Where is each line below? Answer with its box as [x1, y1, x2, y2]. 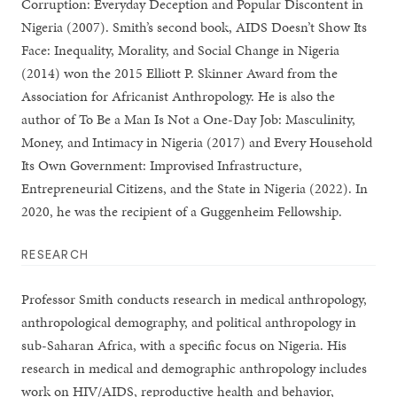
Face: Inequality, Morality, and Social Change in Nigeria [21, 40, 340, 60]
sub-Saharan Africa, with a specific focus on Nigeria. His [21, 335, 347, 355]
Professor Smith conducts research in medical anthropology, [21, 289, 368, 309]
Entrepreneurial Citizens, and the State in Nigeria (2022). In [21, 178, 369, 198]
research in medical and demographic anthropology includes [21, 358, 368, 378]
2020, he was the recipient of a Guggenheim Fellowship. [21, 201, 350, 222]
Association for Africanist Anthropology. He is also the [21, 86, 336, 106]
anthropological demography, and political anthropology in [21, 312, 357, 332]
